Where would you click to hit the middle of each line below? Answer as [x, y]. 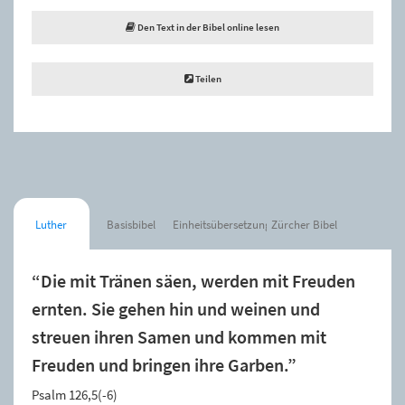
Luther [52, 224]
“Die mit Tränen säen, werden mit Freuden [193, 281]
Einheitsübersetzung [221, 224]
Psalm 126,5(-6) [75, 394]
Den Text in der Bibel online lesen [207, 27]
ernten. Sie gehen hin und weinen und [176, 309]
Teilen [207, 78]
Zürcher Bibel [305, 224]
